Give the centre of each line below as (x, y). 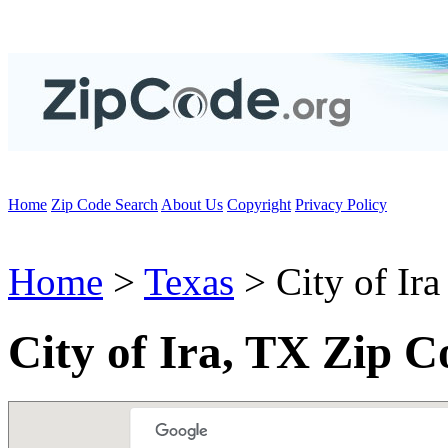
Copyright (259, 204)
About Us (192, 204)
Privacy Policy (341, 204)
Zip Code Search (104, 204)
